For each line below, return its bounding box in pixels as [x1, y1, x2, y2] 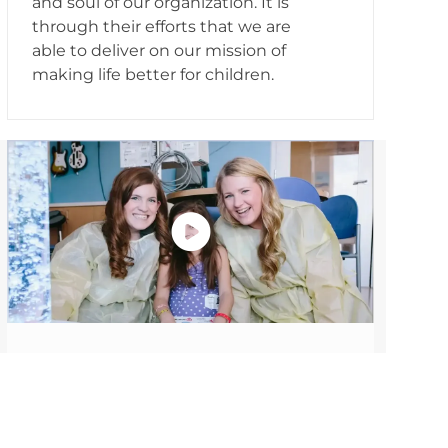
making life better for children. [32, 65, 275, 85]
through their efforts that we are [32, 17, 292, 37]
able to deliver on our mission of [32, 41, 287, 61]
